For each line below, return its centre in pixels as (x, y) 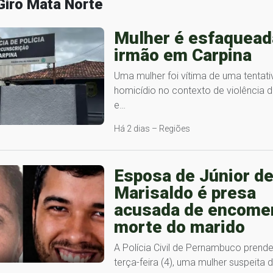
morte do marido (179, 227)
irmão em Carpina (183, 55)
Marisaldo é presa (185, 193)
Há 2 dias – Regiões (152, 129)
